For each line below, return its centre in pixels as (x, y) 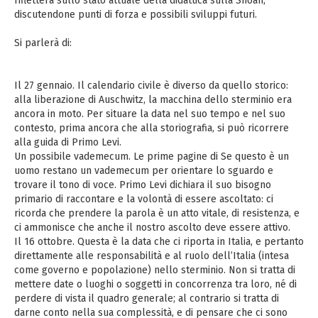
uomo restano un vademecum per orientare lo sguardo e (144, 171)
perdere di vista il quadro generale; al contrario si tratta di (147, 298)
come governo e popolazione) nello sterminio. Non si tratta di (155, 270)
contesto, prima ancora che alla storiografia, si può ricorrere (152, 128)
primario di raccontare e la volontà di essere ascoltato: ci (144, 199)
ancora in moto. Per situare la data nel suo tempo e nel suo (150, 114)
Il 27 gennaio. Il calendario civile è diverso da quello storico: (151, 86)
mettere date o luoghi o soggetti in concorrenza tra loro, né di (155, 284)
